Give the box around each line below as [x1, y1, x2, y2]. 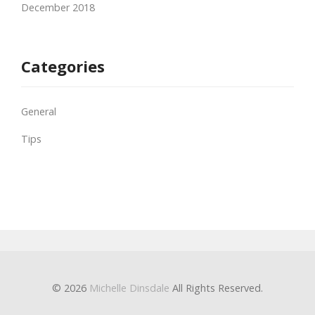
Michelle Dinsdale [89, 281, 169, 295]
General [21, 104, 56, 118]
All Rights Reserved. [169, 281, 263, 295]
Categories [21, 55, 105, 77]
